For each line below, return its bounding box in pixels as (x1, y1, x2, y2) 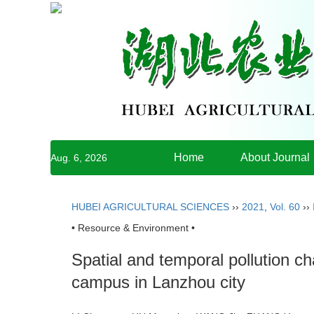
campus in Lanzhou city (71, 273, 245, 292)
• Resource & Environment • (71, 222, 195, 233)
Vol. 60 (270, 201, 300, 212)
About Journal (240, 151, 310, 163)
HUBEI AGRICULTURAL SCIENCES (71, 201, 229, 212)
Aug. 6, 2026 (50, 152, 107, 163)
